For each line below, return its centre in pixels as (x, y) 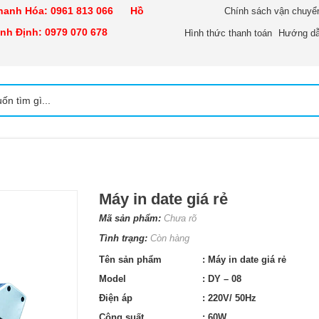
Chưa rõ (180, 218)
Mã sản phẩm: (131, 218)
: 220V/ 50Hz (229, 298)
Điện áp (116, 298)
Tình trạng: (125, 238)
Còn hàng (170, 238)
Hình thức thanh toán (228, 33)
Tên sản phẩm (130, 259)
